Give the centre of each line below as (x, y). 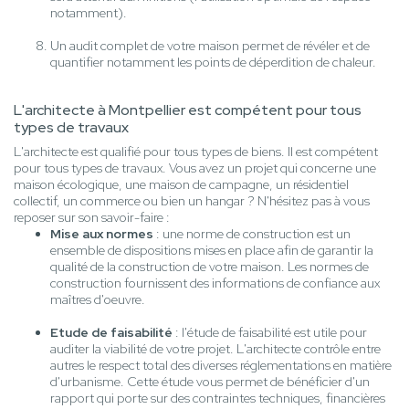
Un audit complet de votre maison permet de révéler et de (210, 46)
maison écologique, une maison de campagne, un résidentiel (181, 185)
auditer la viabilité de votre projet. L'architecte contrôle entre (215, 349)
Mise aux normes (102, 234)
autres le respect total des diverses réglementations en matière (221, 366)
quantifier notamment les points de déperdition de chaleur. (213, 63)
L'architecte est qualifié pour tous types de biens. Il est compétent (196, 152)
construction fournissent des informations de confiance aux (215, 283)
